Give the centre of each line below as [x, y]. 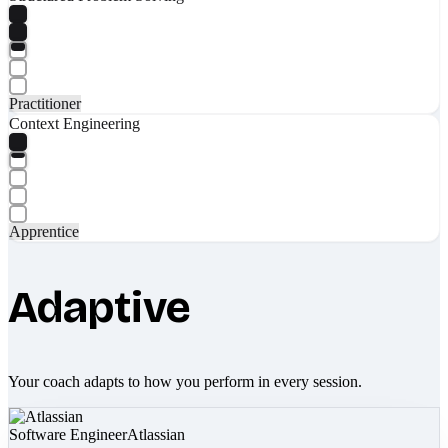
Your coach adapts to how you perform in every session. [185, 381]
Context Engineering [74, 123]
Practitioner [45, 103]
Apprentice [44, 231]
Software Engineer [68, 434]
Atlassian [156, 434]
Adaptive [99, 307]
